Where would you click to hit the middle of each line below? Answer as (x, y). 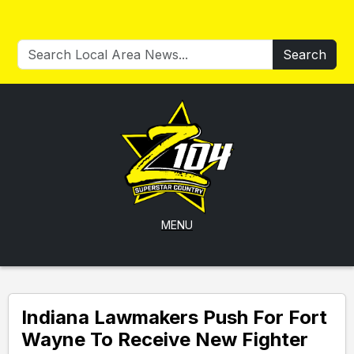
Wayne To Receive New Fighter (165, 339)
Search (305, 55)
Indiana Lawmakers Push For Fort (174, 317)
